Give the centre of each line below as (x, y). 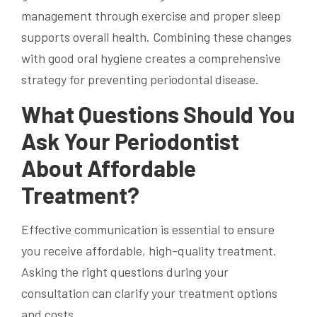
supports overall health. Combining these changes (156, 37)
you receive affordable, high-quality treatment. (149, 250)
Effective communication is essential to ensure (148, 229)
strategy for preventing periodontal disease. (140, 80)
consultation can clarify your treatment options (149, 293)
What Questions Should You (158, 114)
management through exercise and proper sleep (151, 16)
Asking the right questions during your (125, 272)
